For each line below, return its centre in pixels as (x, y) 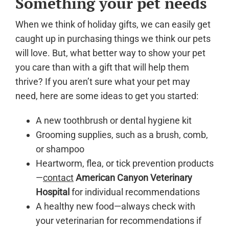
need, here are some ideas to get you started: (107, 96)
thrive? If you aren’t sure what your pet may (103, 81)
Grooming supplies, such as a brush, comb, (122, 134)
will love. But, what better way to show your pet (110, 53)
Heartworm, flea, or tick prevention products (125, 163)
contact (58, 177)
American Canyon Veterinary (134, 177)
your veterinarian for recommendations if (119, 220)
